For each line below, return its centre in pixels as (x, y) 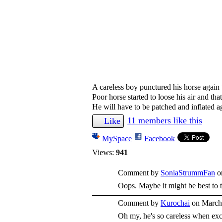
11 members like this (165, 120)
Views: (103, 152)
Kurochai (175, 203)
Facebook (160, 139)
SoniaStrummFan (188, 173)
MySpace (117, 139)
